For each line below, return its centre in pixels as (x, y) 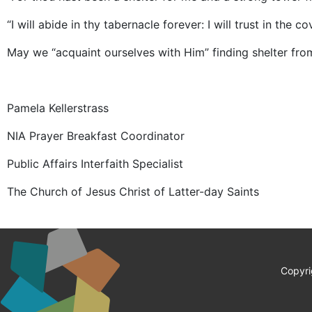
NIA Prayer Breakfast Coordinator (96, 136)
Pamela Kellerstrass (58, 108)
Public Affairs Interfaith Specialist (95, 164)
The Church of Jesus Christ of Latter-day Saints (133, 192)
